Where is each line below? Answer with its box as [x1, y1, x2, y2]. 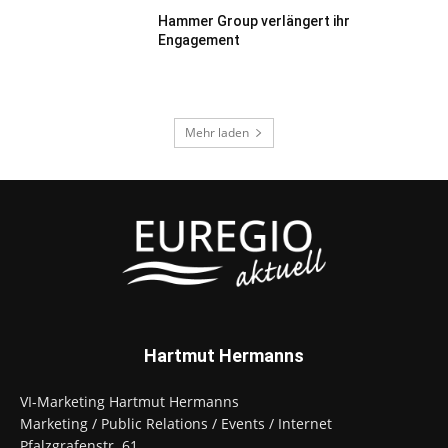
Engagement [158, 32, 241, 49]
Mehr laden [185, 123, 249, 141]
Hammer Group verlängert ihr [158, 13, 351, 30]
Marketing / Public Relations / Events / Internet [20, 413, 332, 433]
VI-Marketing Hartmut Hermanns [20, 391, 239, 411]
